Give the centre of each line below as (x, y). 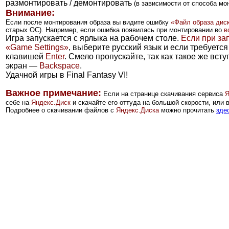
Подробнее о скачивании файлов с (61, 110)
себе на (18, 102)
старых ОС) (24, 30)
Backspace (60, 65)
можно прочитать (188, 110)
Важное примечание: (53, 93)
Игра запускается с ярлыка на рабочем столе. (93, 38)
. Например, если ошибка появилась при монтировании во (133, 30)
